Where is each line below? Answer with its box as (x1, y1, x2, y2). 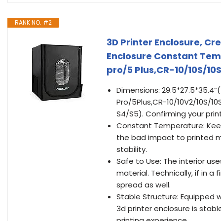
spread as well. (116, 180, 171, 190)
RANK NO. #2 (15, 18, 52, 27)
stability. (116, 144, 147, 154)
